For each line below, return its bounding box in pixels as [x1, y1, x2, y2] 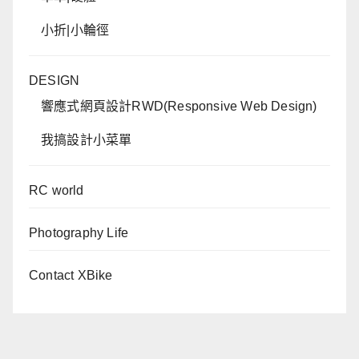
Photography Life [29, 225, 129, 240]
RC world [29, 183, 84, 197]
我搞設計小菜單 [41, 132, 132, 147]
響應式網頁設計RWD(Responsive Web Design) [41, 99, 317, 113]
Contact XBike [29, 268, 113, 282]
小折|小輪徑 [41, 22, 110, 37]
